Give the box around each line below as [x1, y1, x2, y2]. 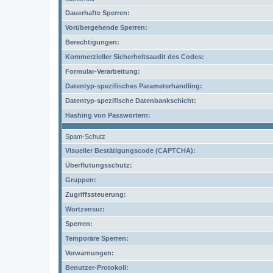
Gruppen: [65, 176, 96, 183]
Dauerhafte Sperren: [65, 9, 130, 16]
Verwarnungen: [65, 249, 114, 257]
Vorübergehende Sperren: [65, 24, 147, 31]
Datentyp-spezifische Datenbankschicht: [65, 97, 196, 104]
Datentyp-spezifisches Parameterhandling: [65, 82, 202, 90]
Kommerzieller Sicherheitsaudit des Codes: [65, 53, 204, 60]
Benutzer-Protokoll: [65, 264, 129, 271]
